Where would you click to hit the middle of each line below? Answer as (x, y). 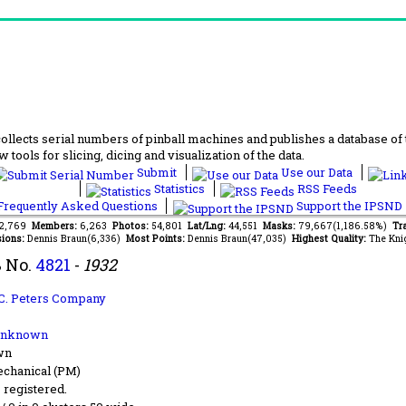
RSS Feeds (326, 188)
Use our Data (317, 172)
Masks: (280, 225)
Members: (55, 225)
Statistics (179, 188)
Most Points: (156, 238)
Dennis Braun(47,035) (239, 238)
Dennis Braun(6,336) (76, 238)
